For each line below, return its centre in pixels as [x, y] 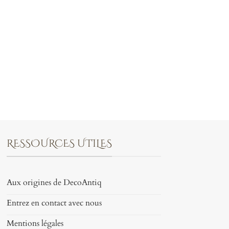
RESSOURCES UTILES [59, 144]
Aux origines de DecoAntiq [54, 183]
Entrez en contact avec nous [54, 203]
